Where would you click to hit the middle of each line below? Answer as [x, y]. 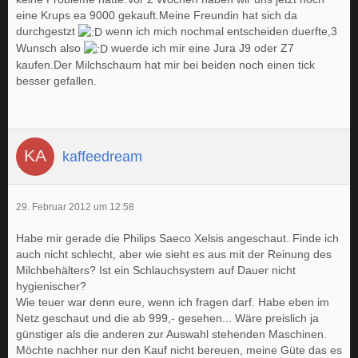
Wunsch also [50, 48]
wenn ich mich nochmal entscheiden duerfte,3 [220, 31]
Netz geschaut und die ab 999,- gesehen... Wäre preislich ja [167, 318]
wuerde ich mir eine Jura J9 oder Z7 [201, 48]
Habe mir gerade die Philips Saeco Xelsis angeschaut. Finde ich [177, 239]
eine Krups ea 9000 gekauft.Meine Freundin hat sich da [157, 15]
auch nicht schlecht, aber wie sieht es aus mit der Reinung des [174, 255]
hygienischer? [51, 286]
